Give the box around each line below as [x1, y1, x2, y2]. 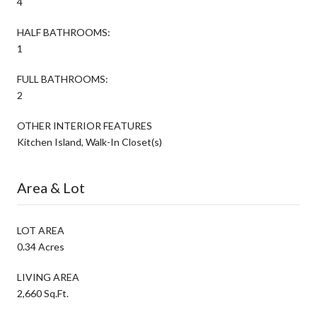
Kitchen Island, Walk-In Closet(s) [17, 135, 162, 148]
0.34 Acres [17, 240, 64, 253]
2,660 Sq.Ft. [17, 287, 69, 299]
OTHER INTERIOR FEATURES [17, 119, 152, 132]
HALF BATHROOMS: [17, 25, 110, 38]
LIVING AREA [17, 270, 79, 283]
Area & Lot [17, 178, 85, 196]
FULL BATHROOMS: [17, 72, 108, 85]
